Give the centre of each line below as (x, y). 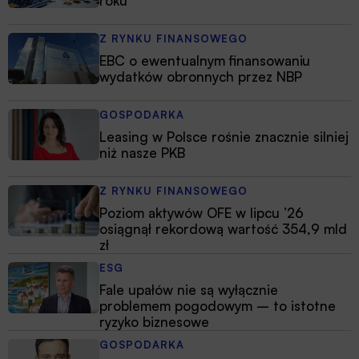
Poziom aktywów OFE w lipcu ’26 (202, 213)
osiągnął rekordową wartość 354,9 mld (223, 229)
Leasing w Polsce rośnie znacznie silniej (224, 137)
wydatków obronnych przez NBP (201, 77)
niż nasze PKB (142, 153)
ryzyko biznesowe (154, 322)
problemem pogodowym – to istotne (218, 306)
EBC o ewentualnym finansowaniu (205, 61)
